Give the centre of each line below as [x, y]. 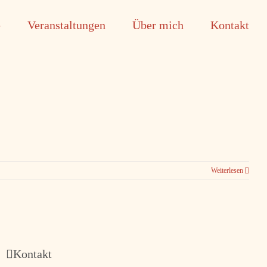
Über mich [158, 25]
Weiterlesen [227, 170]
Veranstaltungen [66, 25]
